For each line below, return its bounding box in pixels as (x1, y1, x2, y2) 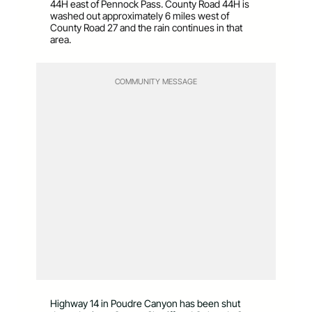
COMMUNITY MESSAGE (115, 77, 197, 87)
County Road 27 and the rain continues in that (50, 22, 242, 34)
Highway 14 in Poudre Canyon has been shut (50, 297, 240, 310)
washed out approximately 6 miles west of (50, 10, 229, 22)
